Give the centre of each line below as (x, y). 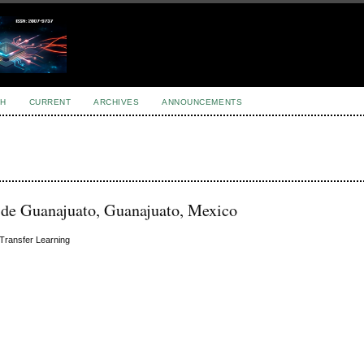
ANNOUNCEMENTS (202, 102)
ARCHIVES (117, 102)
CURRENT (50, 102)
